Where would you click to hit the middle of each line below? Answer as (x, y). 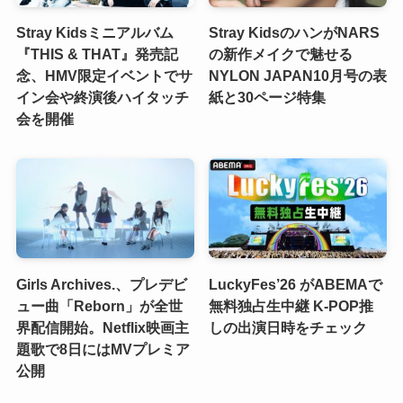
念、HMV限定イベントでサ (104, 75)
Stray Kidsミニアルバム (94, 32)
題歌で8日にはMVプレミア (103, 349)
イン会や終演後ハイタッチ (102, 97)
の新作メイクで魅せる (281, 54)
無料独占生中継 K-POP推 (291, 305)
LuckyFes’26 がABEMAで (296, 284)
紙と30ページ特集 (268, 97)
